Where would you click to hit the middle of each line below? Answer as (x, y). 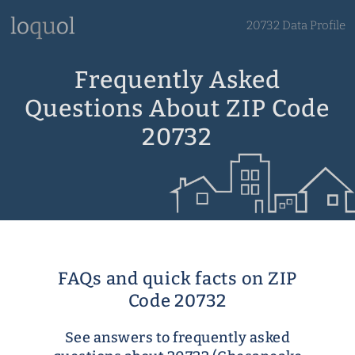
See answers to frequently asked (177, 338)
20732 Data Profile (296, 25)
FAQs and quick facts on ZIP (177, 279)
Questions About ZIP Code (177, 108)
